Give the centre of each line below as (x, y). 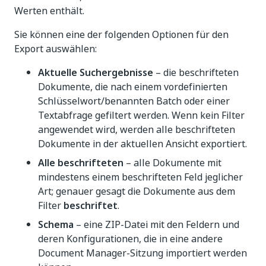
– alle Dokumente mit (172, 163)
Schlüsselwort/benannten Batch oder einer (134, 101)
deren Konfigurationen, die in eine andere (130, 239)
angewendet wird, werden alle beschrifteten (137, 129)
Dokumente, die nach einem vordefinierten (133, 87)
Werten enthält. (49, 11)
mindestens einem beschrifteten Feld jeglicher (140, 177)
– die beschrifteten (196, 72)
